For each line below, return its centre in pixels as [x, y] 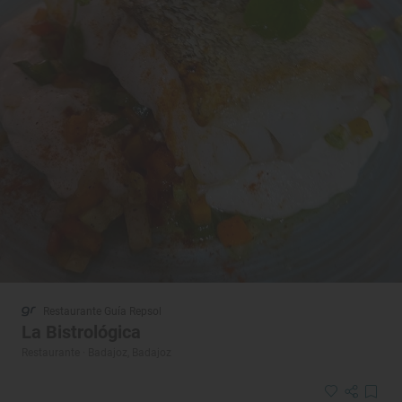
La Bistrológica [81, 332]
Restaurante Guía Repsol [102, 311]
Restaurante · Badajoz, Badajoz [96, 352]
